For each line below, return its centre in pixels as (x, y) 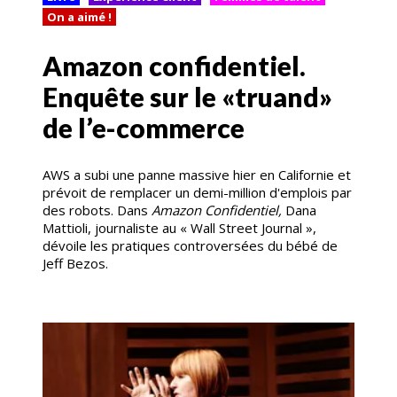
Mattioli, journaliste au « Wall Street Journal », (179, 227)
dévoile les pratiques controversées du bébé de (190, 245)
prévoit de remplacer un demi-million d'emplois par (197, 192)
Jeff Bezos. (79, 263)
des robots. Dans (97, 210)
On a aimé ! (79, 16)
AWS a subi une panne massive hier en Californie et (197, 174)
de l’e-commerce (144, 127)
